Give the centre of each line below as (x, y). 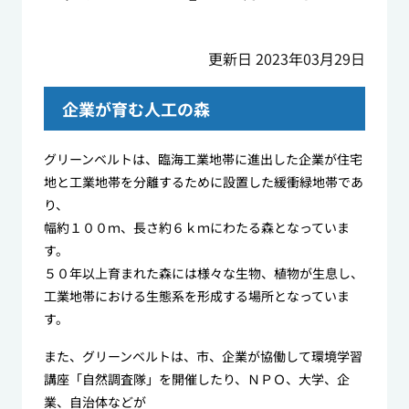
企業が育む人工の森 (136, 109)
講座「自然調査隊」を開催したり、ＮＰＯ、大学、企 (196, 379)
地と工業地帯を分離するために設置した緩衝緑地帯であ (203, 182)
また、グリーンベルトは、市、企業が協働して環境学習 (203, 357)
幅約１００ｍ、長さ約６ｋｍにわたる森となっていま (196, 228)
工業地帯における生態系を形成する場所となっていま (196, 296)
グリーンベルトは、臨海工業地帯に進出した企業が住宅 (203, 159)
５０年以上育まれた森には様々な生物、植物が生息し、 (203, 273)
